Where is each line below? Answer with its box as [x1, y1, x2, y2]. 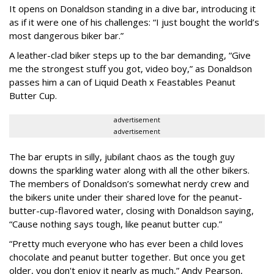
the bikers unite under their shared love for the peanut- [9, 191, 242, 204]
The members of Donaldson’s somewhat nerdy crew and [9, 177, 249, 190]
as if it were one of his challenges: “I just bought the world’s [9, 16, 259, 29]
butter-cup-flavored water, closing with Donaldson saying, [9, 204, 254, 217]
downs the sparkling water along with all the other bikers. [9, 164, 250, 177]
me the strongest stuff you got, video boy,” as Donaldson [9, 62, 252, 75]
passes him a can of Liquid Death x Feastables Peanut [9, 76, 235, 89]
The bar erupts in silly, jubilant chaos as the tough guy [9, 150, 235, 163]
